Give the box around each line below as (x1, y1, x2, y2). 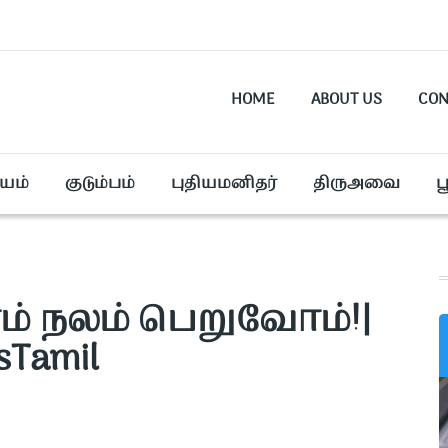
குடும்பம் (65, 171, 135, 198)
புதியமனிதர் (171, 171, 277, 198)
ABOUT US (311, 87, 382, 114)
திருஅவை (313, 171, 400, 198)
